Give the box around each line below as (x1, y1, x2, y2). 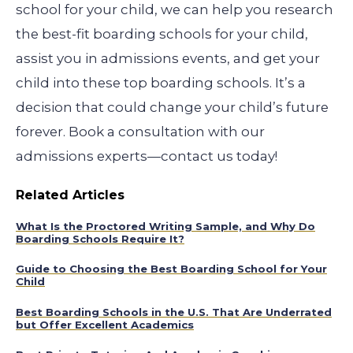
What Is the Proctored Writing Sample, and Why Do (16, 220, 315, 233)
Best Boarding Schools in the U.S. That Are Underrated (16, 305, 332, 318)
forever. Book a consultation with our (16, 124, 265, 140)
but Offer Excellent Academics (16, 318, 194, 331)
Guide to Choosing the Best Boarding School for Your (16, 262, 327, 276)
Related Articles (16, 188, 124, 203)
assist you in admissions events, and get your (16, 50, 320, 67)
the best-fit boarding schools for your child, (16, 26, 308, 43)
